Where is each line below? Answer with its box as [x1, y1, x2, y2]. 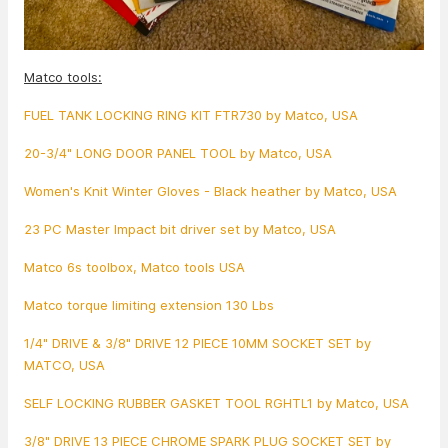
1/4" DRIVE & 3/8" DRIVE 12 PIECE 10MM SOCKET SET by [24, 334, 371, 351]
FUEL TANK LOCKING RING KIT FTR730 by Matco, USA [24, 106, 358, 123]
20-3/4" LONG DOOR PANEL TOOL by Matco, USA [24, 144, 332, 161]
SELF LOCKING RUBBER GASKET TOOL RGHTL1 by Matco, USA [24, 394, 409, 411]
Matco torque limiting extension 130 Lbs [24, 296, 274, 313]
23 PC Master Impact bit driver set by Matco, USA [24, 220, 336, 237]
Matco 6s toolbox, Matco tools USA [24, 258, 245, 275]
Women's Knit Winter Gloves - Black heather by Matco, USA [24, 182, 397, 199]
